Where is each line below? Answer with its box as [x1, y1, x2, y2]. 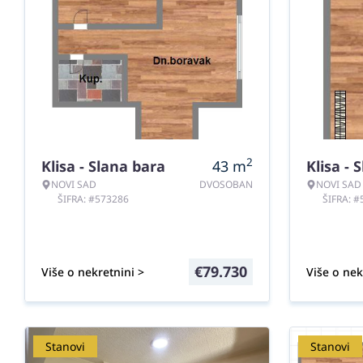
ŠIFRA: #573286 [58, 192, 129, 206]
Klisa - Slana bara [41, 156, 165, 176]
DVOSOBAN [199, 177, 253, 191]
